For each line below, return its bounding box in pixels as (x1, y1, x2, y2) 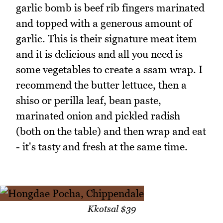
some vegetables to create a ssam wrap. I (16, 63, 203, 76)
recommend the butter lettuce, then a (16, 79, 187, 92)
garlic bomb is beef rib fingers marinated (16, 1, 205, 14)
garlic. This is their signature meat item (16, 32, 197, 45)
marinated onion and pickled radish (16, 110, 180, 122)
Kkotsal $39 (87, 203, 136, 214)
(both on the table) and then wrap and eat (16, 125, 206, 138)
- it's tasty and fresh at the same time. (16, 140, 188, 153)
